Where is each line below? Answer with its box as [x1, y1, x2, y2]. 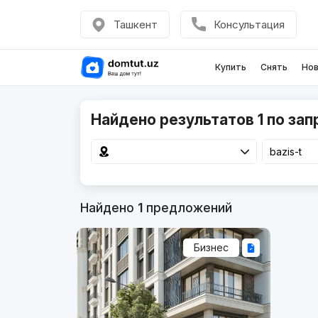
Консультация [213, 18, 285, 31]
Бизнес [194, 241, 229, 254]
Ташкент [113, 18, 158, 31]
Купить [214, 62, 246, 72]
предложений [142, 200, 232, 215]
